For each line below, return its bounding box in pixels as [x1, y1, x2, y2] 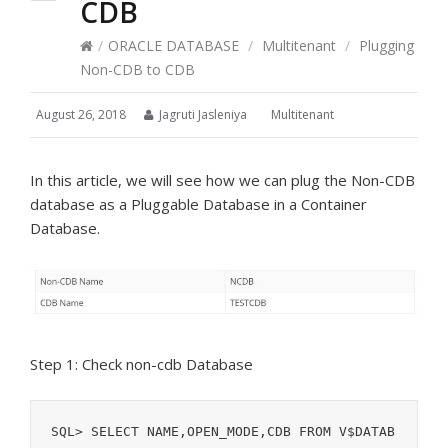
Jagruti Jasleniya [156, 106, 247, 123]
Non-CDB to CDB [80, 60, 195, 79]
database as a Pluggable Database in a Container [30, 194, 367, 214]
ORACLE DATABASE [108, 36, 239, 55]
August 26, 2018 [36, 106, 126, 123]
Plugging [355, 36, 414, 55]
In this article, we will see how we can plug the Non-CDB [30, 170, 415, 190]
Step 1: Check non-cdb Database [30, 354, 253, 375]
